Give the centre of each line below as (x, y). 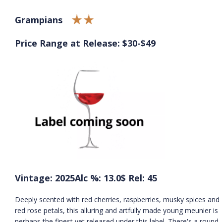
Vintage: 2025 (45, 178)
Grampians (39, 20)
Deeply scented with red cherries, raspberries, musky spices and (117, 199)
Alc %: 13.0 (98, 178)
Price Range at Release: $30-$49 (85, 43)
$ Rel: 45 (139, 178)
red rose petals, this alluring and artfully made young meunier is (116, 210)
